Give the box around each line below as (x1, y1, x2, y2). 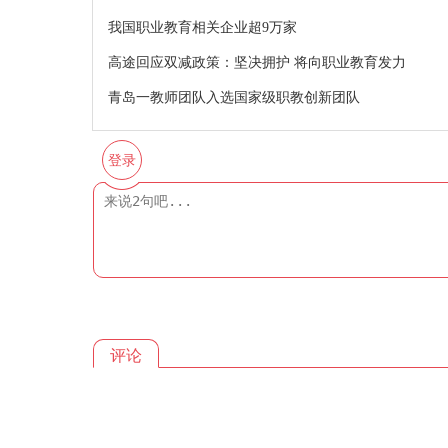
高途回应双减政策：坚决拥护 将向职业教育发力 (108, 55, 406, 70)
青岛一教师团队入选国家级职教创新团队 (108, 90, 360, 105)
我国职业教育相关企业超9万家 (108, 20, 297, 35)
